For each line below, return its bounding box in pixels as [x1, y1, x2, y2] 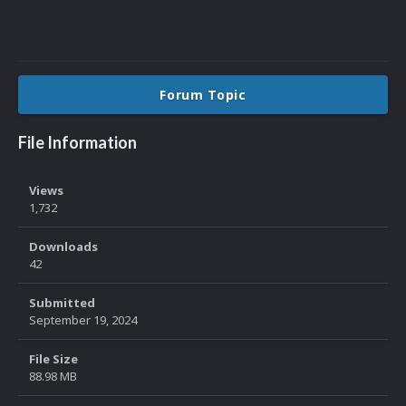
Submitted [29, 295, 95, 312]
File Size [29, 351, 78, 368]
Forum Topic [159, 86, 246, 104]
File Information [18, 132, 137, 153]
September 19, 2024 [29, 312, 137, 329]
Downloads [29, 238, 98, 256]
